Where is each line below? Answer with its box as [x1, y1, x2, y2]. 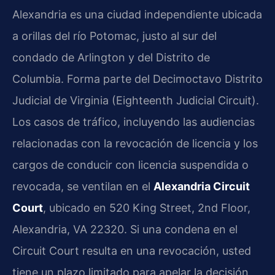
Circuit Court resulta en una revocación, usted [12, 244, 251, 257]
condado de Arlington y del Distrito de [12, 50, 210, 64]
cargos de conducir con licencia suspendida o [12, 158, 249, 171]
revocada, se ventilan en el [12, 179, 153, 193]
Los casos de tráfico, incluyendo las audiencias [12, 115, 255, 128]
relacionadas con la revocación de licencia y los [12, 136, 258, 150]
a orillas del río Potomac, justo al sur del [12, 29, 217, 42]
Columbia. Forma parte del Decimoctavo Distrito [12, 72, 263, 85]
